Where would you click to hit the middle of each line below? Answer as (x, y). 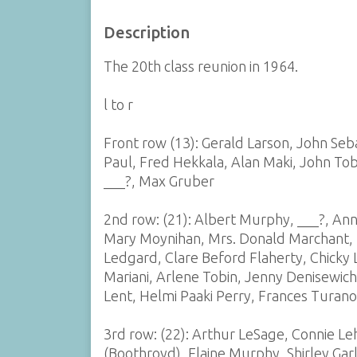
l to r (118, 104)
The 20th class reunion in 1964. (200, 66)
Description (146, 32)
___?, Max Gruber (159, 181)
